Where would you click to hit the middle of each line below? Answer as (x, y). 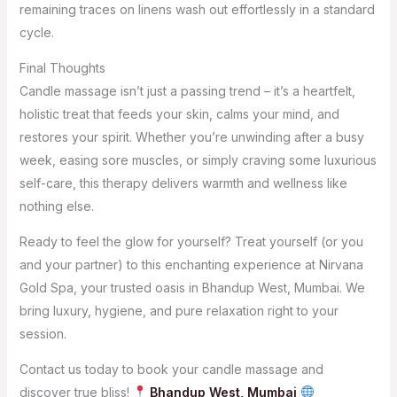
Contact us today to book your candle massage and (171, 369)
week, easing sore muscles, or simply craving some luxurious (198, 160)
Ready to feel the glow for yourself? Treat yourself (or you (191, 241)
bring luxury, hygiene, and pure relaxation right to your (179, 310)
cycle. (36, 32)
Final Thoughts (62, 67)
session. (43, 333)
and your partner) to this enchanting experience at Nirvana (191, 264)
